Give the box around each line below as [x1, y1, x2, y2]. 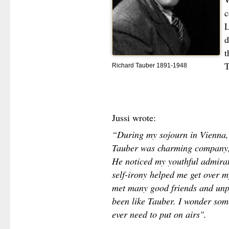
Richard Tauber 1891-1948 [111, 62, 187, 70]
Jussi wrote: [111, 111, 156, 124]
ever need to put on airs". [111, 208, 207, 221]
